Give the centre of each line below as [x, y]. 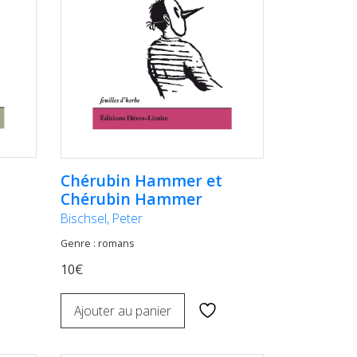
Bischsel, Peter [102, 218]
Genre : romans [97, 243]
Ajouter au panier [123, 310]
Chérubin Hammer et [141, 180]
